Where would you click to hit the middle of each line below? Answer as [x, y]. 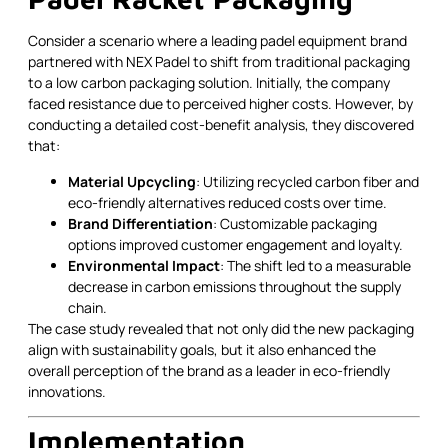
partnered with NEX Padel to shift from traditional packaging [219, 62]
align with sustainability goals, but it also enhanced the [202, 349]
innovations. [67, 391]
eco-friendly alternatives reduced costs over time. [227, 202]
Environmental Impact [144, 265]
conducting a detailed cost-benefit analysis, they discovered [221, 125]
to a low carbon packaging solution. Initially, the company [209, 83]
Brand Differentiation [140, 223]
